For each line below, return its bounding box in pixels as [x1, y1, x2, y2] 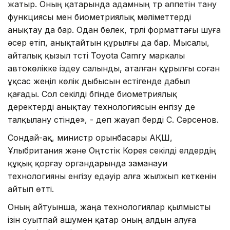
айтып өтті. [8, 183, 54, 194]
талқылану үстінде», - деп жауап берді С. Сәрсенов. [8, 114, 219, 125]
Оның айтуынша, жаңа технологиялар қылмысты [8, 201, 210, 212]
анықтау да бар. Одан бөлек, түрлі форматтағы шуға [8, 24, 221, 35]
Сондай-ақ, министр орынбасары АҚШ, [8, 132, 172, 143]
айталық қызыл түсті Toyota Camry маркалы [8, 50, 185, 61]
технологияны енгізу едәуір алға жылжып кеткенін [8, 170, 216, 181]
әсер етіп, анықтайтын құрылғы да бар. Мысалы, [8, 37, 209, 48]
